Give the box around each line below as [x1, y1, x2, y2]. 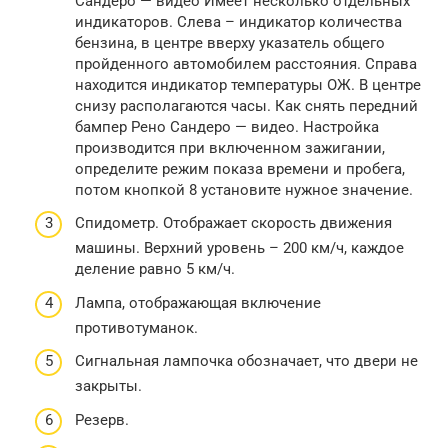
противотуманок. [75, 318, 198, 337]
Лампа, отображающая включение [75, 293, 321, 312]
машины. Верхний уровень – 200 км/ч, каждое [75, 239, 404, 258]
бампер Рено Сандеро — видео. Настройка [75, 117, 379, 136]
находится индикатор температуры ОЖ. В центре [75, 75, 421, 94]
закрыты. [75, 377, 142, 396]
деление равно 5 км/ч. [75, 260, 235, 279]
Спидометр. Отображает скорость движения [75, 214, 392, 233]
